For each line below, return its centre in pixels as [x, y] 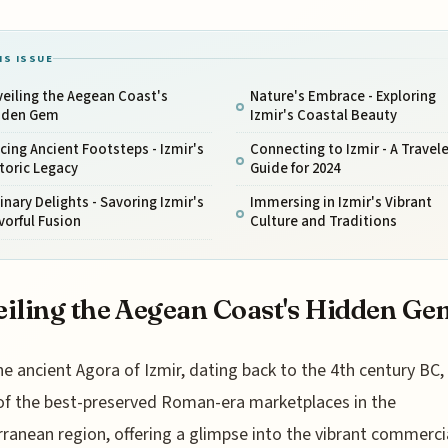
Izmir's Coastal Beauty [323, 115]
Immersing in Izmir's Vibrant [340, 203]
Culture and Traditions [323, 222]
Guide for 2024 [294, 169]
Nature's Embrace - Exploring [342, 96]
